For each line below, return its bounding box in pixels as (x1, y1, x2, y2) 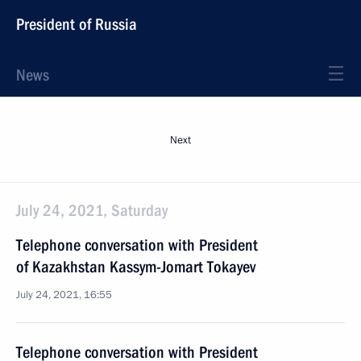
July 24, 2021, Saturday (16, 201, 168, 220)
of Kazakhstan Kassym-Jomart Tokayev (16, 257, 255, 276)
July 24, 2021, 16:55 (16, 288, 112, 302)
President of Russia (16, 15, 137, 34)
